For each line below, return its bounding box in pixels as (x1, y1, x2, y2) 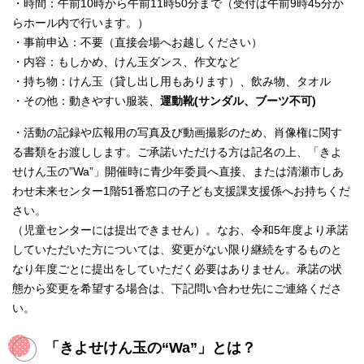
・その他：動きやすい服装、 (12, 95, 160, 108)
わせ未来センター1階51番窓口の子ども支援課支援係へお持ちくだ (12, 185, 350, 198)
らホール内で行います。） (12, 17, 149, 30)
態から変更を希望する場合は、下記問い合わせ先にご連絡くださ (12, 283, 342, 296)
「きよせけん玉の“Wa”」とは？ (45, 340, 256, 357)
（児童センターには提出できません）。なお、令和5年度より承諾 (12, 224, 349, 237)
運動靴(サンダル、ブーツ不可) (160, 95, 316, 108)
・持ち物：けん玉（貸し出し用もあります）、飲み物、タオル (12, 76, 331, 89)
